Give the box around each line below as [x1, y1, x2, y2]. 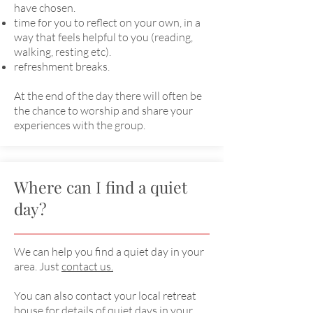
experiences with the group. [14, 118, 145, 132]
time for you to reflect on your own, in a [14, 15, 201, 29]
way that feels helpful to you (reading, [14, 30, 193, 44]
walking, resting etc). [14, 45, 111, 59]
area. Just [14, 259, 61, 273]
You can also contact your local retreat [14, 289, 196, 303]
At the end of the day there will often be [14, 89, 202, 103]
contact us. [61, 259, 113, 273]
